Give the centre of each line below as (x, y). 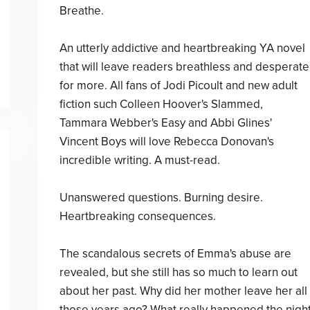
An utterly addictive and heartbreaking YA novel (182, 48)
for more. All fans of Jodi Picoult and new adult (178, 85)
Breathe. (81, 11)
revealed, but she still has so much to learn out (178, 272)
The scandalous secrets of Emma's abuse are (175, 254)
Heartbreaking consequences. (137, 216)
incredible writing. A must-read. (139, 160)
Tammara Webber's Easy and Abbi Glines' (165, 123)
